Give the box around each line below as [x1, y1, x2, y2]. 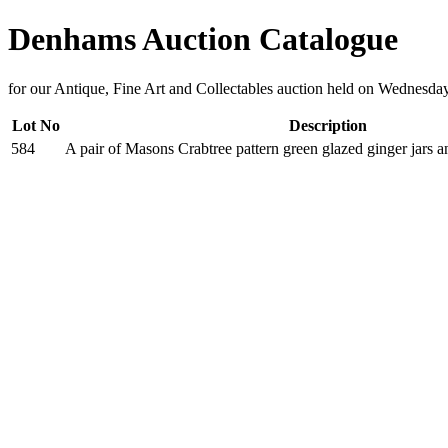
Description [288, 116, 367, 134]
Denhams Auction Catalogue [8, 21, 398, 58]
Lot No [12, 116, 60, 134]
